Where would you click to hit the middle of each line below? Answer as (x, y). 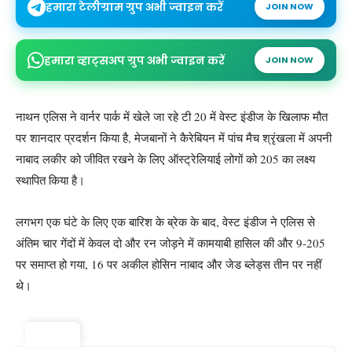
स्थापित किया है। (50, 180)
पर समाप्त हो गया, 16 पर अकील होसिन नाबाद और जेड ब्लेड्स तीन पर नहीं (169, 264)
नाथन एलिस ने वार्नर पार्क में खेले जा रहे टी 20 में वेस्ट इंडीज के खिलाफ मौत (172, 116)
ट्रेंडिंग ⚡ (53, 334)
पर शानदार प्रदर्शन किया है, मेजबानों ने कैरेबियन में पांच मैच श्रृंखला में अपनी (174, 137)
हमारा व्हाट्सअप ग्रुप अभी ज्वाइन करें (134, 60)
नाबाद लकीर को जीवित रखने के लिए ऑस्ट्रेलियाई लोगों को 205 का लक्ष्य (165, 159)
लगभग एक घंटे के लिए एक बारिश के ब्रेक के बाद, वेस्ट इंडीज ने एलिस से (165, 222)
